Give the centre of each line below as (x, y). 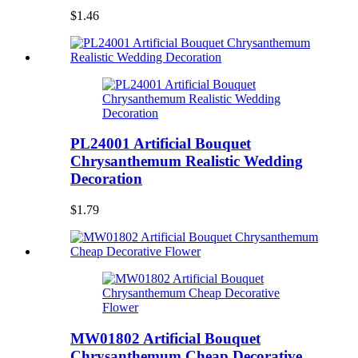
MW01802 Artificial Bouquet (165, 338)
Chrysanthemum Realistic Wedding (187, 161)
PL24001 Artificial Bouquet (161, 144)
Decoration (106, 179)
